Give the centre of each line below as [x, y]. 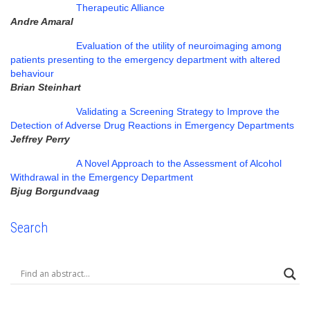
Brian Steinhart [46, 87]
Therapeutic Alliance [120, 7]
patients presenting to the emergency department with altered [145, 59]
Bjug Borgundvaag [55, 191]
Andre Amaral [42, 21]
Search [29, 227]
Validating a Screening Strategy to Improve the [178, 111]
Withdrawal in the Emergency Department [102, 177]
